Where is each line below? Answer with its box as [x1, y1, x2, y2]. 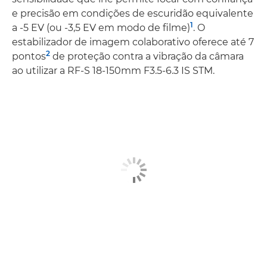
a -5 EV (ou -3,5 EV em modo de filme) [12, 21, 190, 33]
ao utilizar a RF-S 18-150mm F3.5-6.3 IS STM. [12, 64, 215, 76]
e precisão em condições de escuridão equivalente [12, 7, 253, 19]
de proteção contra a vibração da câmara [50, 50, 244, 62]
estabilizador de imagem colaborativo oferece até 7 [12, 36, 254, 48]
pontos [12, 50, 46, 62]
